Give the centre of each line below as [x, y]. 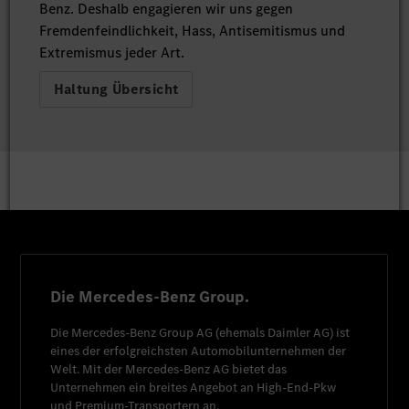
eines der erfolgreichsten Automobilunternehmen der [199, 351]
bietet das [258, 369]
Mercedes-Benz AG [178, 369]
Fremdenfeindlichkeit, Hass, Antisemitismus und [192, 30]
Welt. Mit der [88, 369]
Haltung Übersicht [116, 89]
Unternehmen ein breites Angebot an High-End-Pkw [194, 387]
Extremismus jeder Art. [111, 52]
